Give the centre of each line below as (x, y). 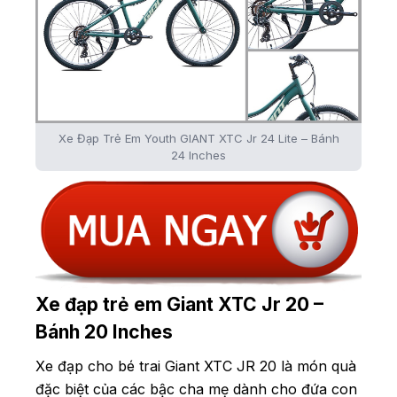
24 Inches (198, 155)
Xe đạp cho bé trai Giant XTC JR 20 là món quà (196, 366)
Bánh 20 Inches (104, 331)
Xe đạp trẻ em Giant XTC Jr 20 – (179, 304)
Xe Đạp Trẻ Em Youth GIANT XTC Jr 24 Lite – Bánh (198, 138)
